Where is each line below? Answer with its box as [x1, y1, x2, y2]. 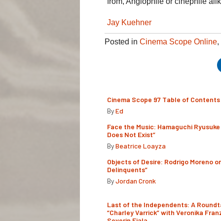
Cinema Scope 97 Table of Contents [107, 95, 220, 104]
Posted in [105, 37, 140, 46]
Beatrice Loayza [115, 141, 166, 150]
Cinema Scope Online [140, 37, 217, 46]
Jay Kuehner [107, 18, 151, 27]
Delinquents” [107, 165, 147, 174]
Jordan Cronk [115, 176, 156, 185]
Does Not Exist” [107, 130, 155, 139]
